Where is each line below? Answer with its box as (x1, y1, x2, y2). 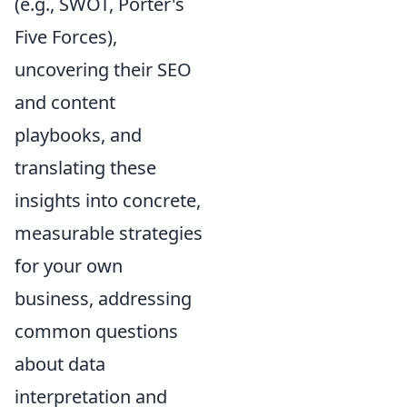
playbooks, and (15, 123, 142, 148)
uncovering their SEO (15, 57, 192, 83)
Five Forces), (15, 25, 117, 50)
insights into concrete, (15, 188, 201, 213)
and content (15, 90, 115, 115)
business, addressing (15, 286, 192, 312)
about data (15, 352, 105, 377)
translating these (15, 155, 156, 181)
